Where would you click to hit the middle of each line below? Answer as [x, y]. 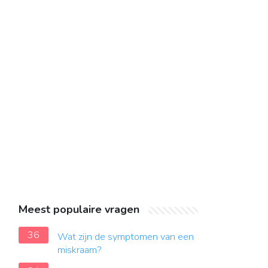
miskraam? [80, 250]
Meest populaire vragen [79, 209]
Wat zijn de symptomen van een [126, 237]
